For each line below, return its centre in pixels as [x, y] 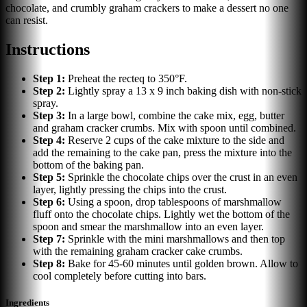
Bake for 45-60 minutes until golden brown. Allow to [183, 263]
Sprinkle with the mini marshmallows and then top [176, 238]
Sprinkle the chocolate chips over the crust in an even [183, 177]
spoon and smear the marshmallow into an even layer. [148, 226]
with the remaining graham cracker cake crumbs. [138, 251]
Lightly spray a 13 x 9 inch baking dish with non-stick [185, 90]
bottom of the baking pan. [88, 164]
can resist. [27, 20]
